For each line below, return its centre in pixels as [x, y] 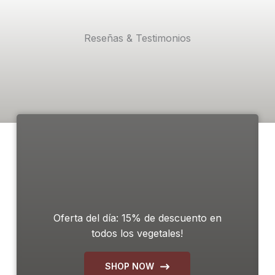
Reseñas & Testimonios [137, 38]
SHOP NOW [130, 266]
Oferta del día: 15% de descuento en [137, 218]
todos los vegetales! [137, 233]
